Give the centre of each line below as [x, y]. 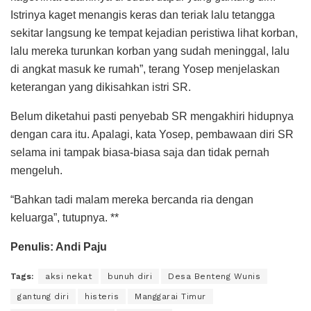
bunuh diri [130, 276]
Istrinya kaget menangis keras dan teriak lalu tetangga [143, 15]
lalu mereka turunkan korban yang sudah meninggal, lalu [150, 51]
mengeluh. [36, 170]
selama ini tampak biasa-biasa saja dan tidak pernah [140, 152]
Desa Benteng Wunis [214, 276]
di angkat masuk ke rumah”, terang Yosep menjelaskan [145, 69]
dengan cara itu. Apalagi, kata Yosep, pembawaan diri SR [152, 134]
